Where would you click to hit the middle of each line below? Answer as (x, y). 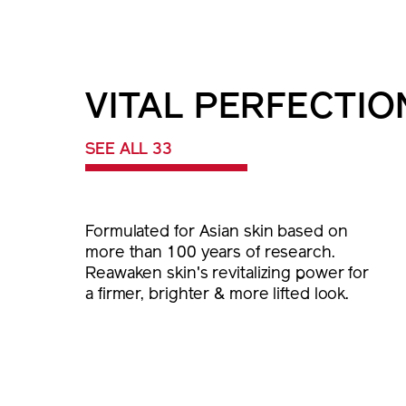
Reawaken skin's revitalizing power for (227, 275)
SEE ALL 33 (129, 150)
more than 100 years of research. (210, 254)
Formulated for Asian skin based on (217, 233)
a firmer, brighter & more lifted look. (217, 295)
